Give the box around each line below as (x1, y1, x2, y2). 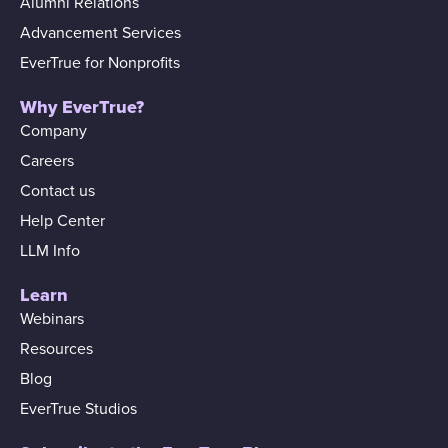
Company (20, 120, 87, 141)
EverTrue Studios (20, 398, 137, 419)
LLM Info (20, 240, 80, 261)
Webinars (20, 308, 84, 329)
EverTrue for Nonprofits (20, 52, 180, 73)
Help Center (20, 210, 105, 231)
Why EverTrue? (20, 95, 144, 118)
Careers (20, 150, 74, 171)
